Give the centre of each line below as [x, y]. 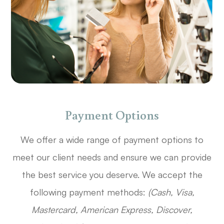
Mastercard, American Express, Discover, [112, 209]
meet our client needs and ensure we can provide [112, 157]
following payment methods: [89, 192]
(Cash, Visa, [171, 192]
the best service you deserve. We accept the [112, 174]
